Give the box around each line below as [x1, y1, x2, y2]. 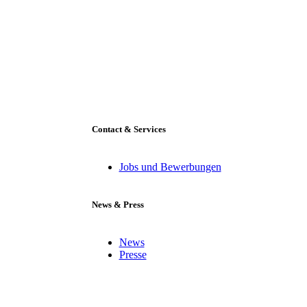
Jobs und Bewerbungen [119, 160, 221, 173]
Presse [119, 249, 147, 261]
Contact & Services [91, 123, 166, 134]
